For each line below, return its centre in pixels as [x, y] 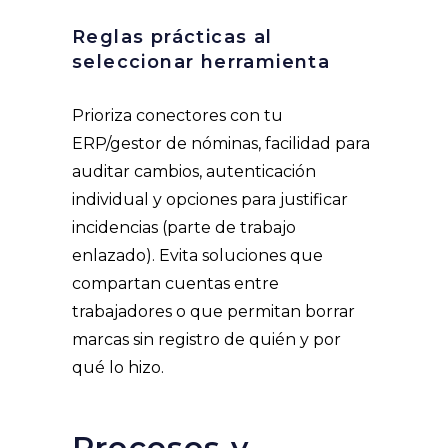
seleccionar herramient [195, 62]
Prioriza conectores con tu [177, 116]
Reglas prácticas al [172, 37]
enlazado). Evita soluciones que [197, 256]
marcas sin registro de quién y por [206, 340]
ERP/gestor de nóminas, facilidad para [221, 144]
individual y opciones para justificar [210, 200]
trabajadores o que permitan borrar [213, 312]
